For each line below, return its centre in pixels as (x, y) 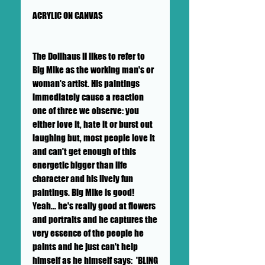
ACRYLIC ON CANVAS (68, 15)
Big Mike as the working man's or (93, 70)
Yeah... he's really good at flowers (94, 206)
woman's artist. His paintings (86, 83)
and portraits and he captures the (95, 219)
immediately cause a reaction (88, 97)
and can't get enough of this (84, 151)
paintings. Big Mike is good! (83, 192)
